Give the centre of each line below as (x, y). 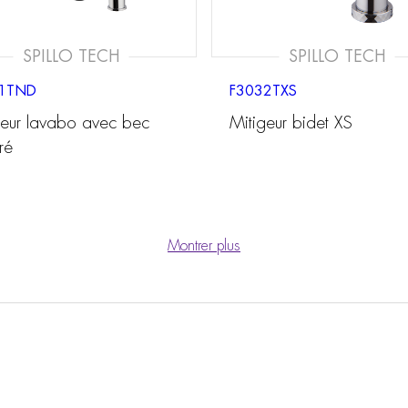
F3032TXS (263, 91)
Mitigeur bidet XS (291, 123)
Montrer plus (204, 246)
